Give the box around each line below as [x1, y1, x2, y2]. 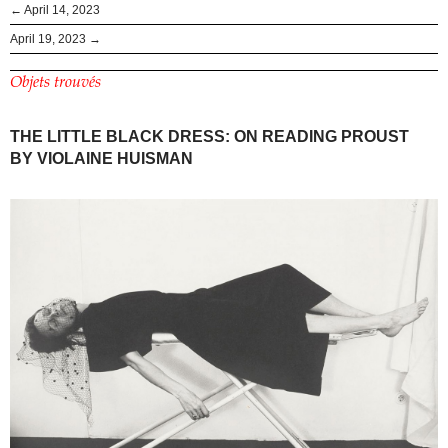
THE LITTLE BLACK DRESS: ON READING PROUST [10, 127, 409, 145]
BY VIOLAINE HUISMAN [10, 149, 193, 167]
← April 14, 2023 [10, 2, 100, 17]
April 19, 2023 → [10, 31, 101, 46]
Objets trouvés [10, 74, 101, 91]
